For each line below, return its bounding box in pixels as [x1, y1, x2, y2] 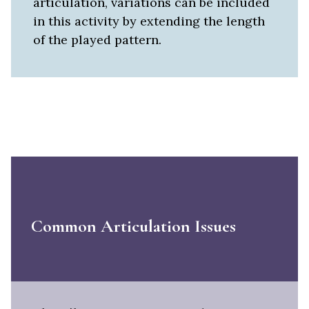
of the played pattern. [33, 31, 161, 48]
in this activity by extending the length [33, 12, 265, 29]
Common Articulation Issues [30, 215, 236, 237]
